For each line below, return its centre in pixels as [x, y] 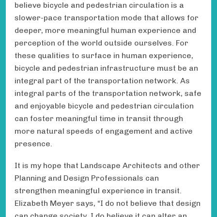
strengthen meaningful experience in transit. [98, 190]
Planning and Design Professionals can [87, 178]
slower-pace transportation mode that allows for [107, 17]
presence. [35, 143]
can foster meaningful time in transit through [99, 118]
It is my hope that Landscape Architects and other [107, 165]
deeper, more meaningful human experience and [105, 30]
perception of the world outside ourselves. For [101, 43]
